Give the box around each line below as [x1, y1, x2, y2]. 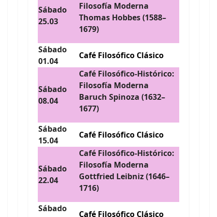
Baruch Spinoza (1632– [79, 92, 165, 102]
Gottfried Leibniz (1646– [79, 171, 170, 182]
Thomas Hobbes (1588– [79, 12, 166, 23]
